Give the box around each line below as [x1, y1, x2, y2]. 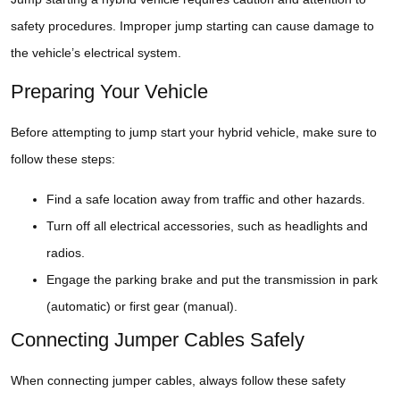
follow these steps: [11, 152, 115, 167]
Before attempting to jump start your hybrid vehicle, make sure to [11, 125, 377, 140]
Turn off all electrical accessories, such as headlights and [46, 218, 368, 233]
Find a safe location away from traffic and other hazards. [46, 191, 365, 206]
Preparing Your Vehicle [11, 80, 208, 104]
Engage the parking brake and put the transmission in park [46, 271, 378, 287]
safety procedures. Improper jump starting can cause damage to [11, 18, 374, 33]
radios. [46, 245, 85, 260]
